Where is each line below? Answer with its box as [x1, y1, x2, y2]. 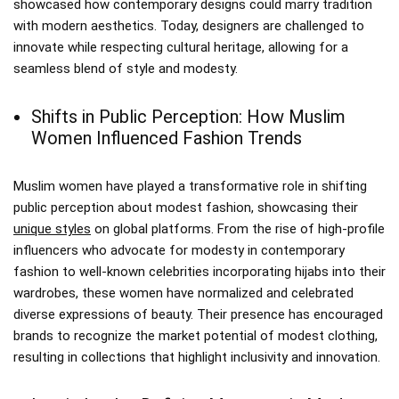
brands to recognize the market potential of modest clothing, [13, 327, 378, 344]
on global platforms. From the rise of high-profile [91, 220, 385, 237]
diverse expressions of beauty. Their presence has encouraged [13, 305, 383, 322]
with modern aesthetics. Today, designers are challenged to [13, 17, 364, 34]
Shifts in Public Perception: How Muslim [31, 105, 346, 127]
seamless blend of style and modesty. [13, 60, 238, 77]
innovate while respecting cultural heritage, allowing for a [13, 38, 348, 55]
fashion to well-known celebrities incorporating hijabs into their [13, 263, 386, 280]
